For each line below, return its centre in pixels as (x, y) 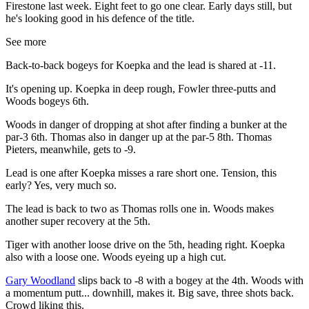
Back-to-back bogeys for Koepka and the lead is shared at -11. (141, 66)
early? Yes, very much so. (61, 186)
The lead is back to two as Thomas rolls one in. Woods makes (140, 209)
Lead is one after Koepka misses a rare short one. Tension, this (141, 173)
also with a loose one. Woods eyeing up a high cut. (116, 257)
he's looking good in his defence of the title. (100, 19)
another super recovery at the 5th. (78, 221)
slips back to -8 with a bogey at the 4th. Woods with (189, 281)
